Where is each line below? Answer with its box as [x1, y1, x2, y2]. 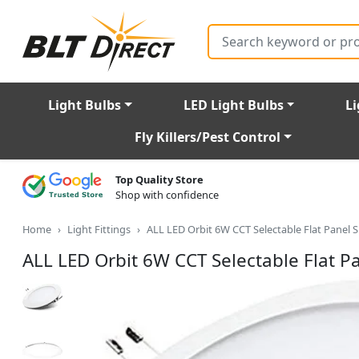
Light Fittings [67, 222, 131, 237]
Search [208, 22, 240, 38]
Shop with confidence [115, 188, 219, 203]
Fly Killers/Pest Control [135, 128, 280, 147]
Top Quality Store [115, 172, 204, 188]
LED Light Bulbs [183, 96, 284, 115]
